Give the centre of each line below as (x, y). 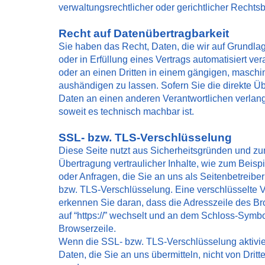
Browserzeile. (87, 229)
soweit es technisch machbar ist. (126, 112)
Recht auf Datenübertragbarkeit (144, 33)
